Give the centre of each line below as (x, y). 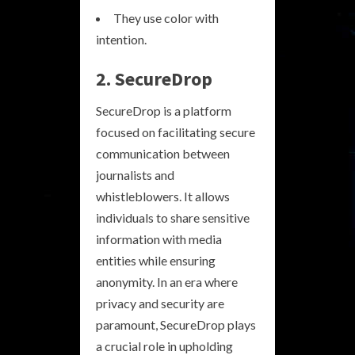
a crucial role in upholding (164, 346)
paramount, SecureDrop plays (176, 324)
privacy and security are (160, 303)
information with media (159, 239)
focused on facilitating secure (176, 132)
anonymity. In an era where (167, 282)
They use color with (166, 18)
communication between (163, 153)
